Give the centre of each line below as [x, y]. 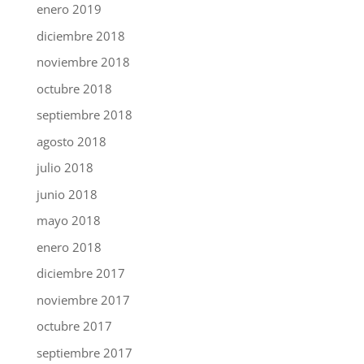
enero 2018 [69, 247]
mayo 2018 [68, 221]
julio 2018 [65, 168]
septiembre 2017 [84, 352]
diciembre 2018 [80, 35]
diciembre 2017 [80, 273]
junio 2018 [67, 194]
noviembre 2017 [83, 299]
